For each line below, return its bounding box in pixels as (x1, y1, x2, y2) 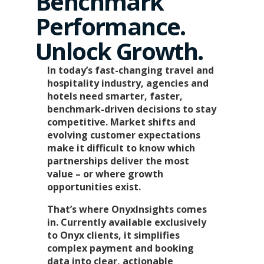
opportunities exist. (47, 180, 149, 194)
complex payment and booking (47, 242, 194, 255)
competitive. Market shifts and (47, 115, 196, 129)
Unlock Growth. (35, 35, 203, 68)
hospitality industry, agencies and (47, 77, 209, 90)
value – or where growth (47, 167, 163, 181)
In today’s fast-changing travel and (47, 64, 214, 77)
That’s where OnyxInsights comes (47, 203, 207, 216)
